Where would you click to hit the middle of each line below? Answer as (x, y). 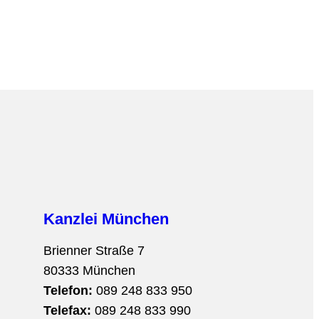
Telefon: (68, 291)
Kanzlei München (106, 219)
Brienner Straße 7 (94, 251)
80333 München (89, 271)
